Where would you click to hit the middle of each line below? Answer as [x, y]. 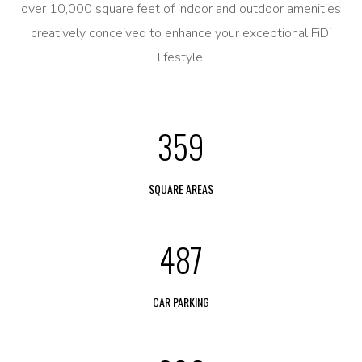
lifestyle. [181, 57]
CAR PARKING [181, 302]
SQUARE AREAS [181, 189]
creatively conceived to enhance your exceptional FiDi [181, 33]
